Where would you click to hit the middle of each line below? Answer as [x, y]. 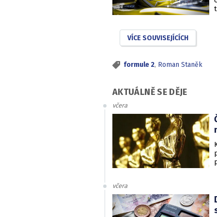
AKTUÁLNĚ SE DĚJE [150, 92]
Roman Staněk [180, 65]
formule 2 [139, 65]
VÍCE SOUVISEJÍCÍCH [158, 38]
